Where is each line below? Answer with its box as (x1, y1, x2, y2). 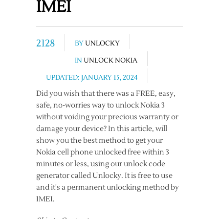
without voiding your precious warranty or (36, 112, 178, 122)
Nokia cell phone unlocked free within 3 (36, 148, 169, 157)
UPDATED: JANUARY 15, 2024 (46, 73, 138, 82)
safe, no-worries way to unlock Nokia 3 (36, 101, 165, 110)
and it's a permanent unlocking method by (36, 183, 179, 192)
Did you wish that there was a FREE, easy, (36, 89, 175, 98)
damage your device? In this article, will (36, 124, 167, 133)
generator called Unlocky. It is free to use (36, 171, 173, 180)
